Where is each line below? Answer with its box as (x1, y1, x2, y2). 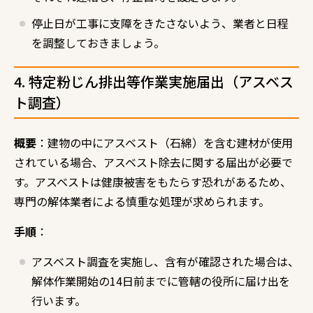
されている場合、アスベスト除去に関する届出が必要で (14, 153, 293, 170)
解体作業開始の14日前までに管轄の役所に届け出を (31, 272, 290, 289)
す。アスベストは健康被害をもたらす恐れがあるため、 (14, 173, 291, 190)
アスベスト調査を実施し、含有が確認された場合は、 (31, 252, 299, 270)
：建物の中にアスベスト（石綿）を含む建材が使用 (36, 133, 293, 151)
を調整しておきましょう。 (31, 34, 165, 51)
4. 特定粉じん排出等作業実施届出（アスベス (14, 71, 293, 92)
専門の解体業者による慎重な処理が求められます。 (14, 192, 270, 210)
